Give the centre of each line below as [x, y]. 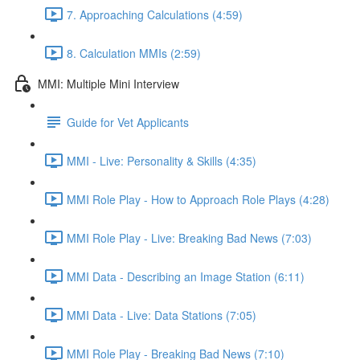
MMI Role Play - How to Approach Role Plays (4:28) [198, 199]
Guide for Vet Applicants [128, 122]
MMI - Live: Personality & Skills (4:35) [162, 160]
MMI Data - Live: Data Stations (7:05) [162, 315]
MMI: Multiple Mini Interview [108, 83]
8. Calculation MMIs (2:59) [134, 53]
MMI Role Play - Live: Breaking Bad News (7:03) [189, 237]
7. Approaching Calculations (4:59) [155, 14]
